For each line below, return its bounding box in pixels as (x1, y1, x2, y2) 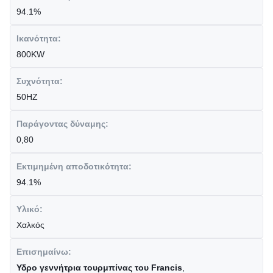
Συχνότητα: (16, 76, 63, 86)
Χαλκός (16, 220, 44, 230)
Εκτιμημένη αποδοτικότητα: (16, 161, 132, 171)
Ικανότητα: (16, 34, 61, 43)
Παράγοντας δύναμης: (16, 119, 108, 129)
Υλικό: (16, 204, 43, 214)
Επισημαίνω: (16, 247, 71, 257)
